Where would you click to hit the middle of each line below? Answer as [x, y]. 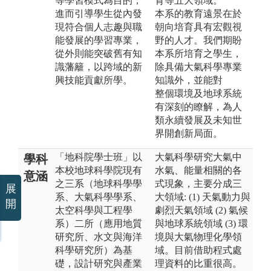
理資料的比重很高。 [198, 263]
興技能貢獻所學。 [94, 80]
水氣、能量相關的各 [198, 170]
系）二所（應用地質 [99, 223]
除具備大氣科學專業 [198, 67]
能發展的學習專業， [99, 40]
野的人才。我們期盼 [198, 40]
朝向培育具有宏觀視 [198, 27]
